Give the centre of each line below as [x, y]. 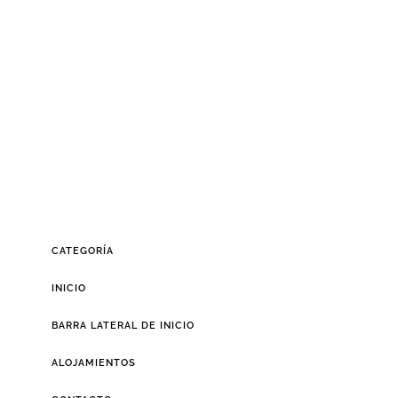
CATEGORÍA [82, 251]
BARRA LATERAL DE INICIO [123, 325]
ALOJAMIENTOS [93, 362]
